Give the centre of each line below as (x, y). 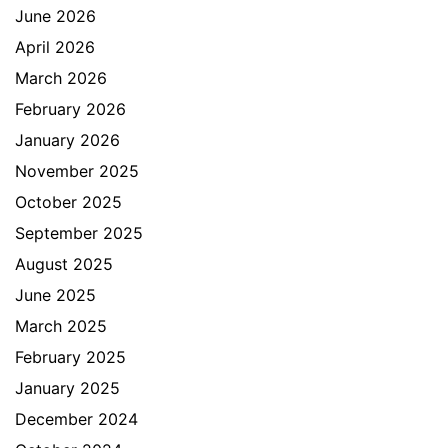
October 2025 (68, 202)
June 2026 (55, 16)
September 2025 (79, 233)
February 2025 (70, 357)
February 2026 (70, 109)
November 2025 (77, 171)
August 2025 (64, 264)
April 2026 (55, 47)
